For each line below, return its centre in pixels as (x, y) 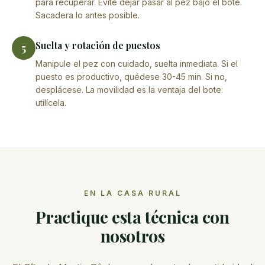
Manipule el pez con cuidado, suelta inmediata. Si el (137, 63)
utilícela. (51, 102)
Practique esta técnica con (132, 216)
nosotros (132, 235)
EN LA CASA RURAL (132, 193)
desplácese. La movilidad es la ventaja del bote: (129, 89)
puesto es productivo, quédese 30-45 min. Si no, (131, 76)
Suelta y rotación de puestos (98, 45)
